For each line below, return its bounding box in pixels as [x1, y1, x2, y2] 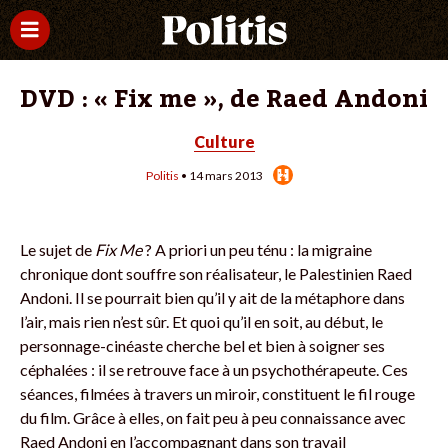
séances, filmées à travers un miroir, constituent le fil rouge [20, 384, 415, 403]
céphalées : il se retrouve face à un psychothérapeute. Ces [20, 360, 408, 379]
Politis [145, 168, 179, 183]
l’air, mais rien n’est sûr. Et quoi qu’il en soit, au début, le [20, 312, 383, 331]
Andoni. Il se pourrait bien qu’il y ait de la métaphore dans [20, 288, 405, 307]
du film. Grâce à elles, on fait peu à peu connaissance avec [20, 408, 406, 427]
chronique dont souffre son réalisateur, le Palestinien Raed [20, 264, 412, 283]
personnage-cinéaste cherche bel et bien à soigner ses [20, 336, 385, 355]
